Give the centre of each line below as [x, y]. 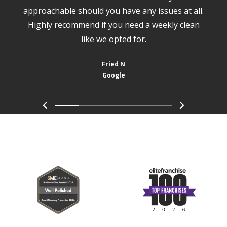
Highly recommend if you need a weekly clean [113, 25]
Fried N [113, 64]
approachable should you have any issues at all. [113, 11]
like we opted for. [113, 39]
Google [113, 75]
